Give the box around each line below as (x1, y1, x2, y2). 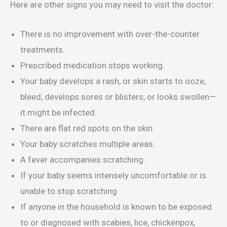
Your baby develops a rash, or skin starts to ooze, (20, 76, 206, 87)
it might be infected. (20, 107, 99, 118)
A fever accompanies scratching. (20, 155, 145, 165)
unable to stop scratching (20, 186, 117, 197)
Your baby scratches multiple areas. (20, 139, 155, 149)
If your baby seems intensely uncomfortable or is (20, 170, 206, 181)
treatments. (20, 45, 65, 55)
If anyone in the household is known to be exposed (20, 202, 212, 212)
